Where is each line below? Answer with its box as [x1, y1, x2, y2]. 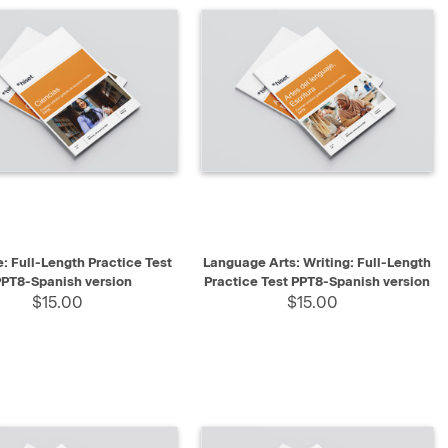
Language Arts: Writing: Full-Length [203, 255, 432, 271]
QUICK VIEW [219, 248, 296, 263]
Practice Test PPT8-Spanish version [204, 274, 431, 290]
